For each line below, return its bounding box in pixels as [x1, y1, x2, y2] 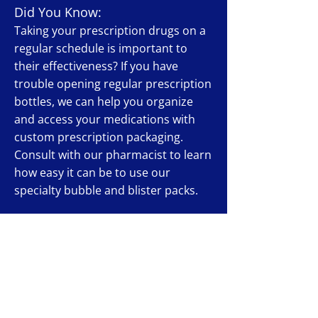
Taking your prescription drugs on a [14, 23, 206, 38]
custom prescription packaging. [14, 129, 183, 145]
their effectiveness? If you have [14, 58, 178, 74]
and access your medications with [14, 111, 195, 127]
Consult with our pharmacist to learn [14, 147, 212, 163]
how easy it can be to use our [14, 165, 170, 180]
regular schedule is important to [14, 40, 187, 56]
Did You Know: [14, 4, 102, 21]
